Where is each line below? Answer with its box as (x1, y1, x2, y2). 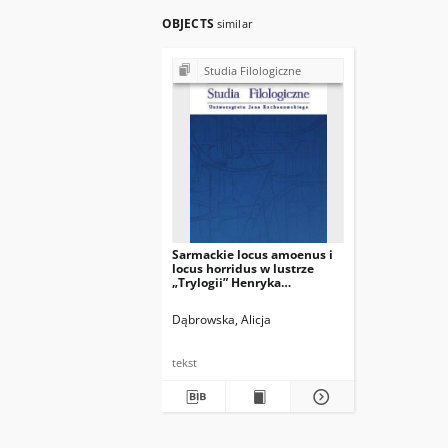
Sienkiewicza (172, 288, 249, 305)
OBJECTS (162, 15, 217, 32)
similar (216, 16, 253, 31)
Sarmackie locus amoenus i (172, 246, 333, 263)
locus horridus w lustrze (172, 260, 314, 277)
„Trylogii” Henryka (172, 274, 281, 291)
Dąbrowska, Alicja (172, 311, 271, 328)
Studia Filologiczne (203, 63, 301, 78)
